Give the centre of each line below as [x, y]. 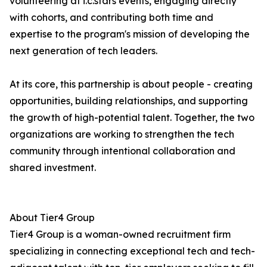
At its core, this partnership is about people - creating [131, 84]
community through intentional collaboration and [122, 151]
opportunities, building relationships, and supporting [129, 101]
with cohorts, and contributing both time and [111, 18]
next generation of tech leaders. [83, 51]
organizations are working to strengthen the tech [122, 134]
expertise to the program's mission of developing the [130, 34]
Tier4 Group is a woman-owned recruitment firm [120, 235]
